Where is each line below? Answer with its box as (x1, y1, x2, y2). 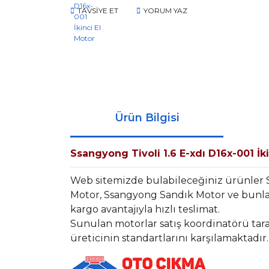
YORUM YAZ (144, 5, 187, 15)
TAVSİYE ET (77, 5, 118, 15)
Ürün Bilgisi (114, 111, 180, 124)
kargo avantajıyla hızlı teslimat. (70, 204, 220, 215)
